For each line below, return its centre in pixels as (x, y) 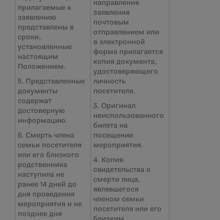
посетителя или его (127, 209)
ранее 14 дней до (47, 185)
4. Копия (108, 160)
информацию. (42, 121)
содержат (35, 101)
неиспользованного (129, 116)
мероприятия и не (50, 204)
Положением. (42, 67)
